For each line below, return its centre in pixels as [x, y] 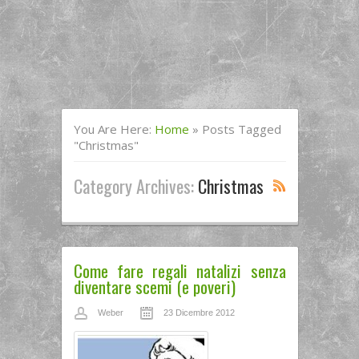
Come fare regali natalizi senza [179, 270]
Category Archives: [135, 186]
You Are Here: [114, 129]
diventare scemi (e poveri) [154, 286]
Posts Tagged [241, 129]
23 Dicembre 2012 [199, 313]
